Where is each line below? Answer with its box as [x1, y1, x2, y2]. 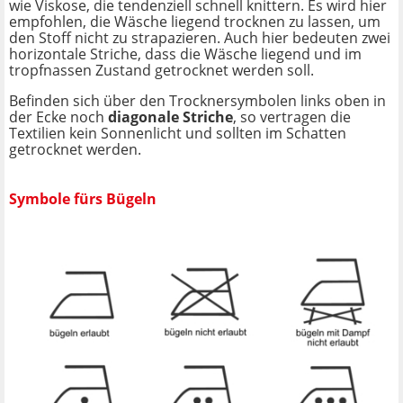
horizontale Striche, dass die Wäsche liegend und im [9, 43, 362, 64]
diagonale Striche [108, 106, 233, 127]
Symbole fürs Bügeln [9, 189, 157, 210]
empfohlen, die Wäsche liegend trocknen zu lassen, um [9, 11, 381, 31]
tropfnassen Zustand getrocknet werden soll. [9, 59, 314, 80]
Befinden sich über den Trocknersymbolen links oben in [9, 90, 386, 111]
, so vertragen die [233, 106, 351, 127]
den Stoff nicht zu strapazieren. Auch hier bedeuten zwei [9, 27, 390, 48]
